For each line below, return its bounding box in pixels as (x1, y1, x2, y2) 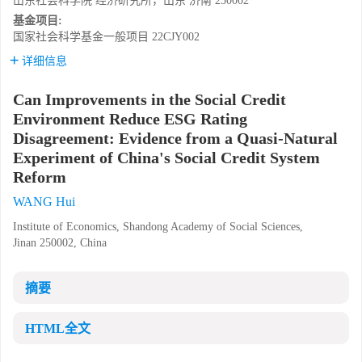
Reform (13, 168, 66, 186)
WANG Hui (13, 195, 75, 208)
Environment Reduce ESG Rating (13, 110, 247, 128)
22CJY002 (152, 31, 200, 43)
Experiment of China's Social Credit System (13, 149, 320, 166)
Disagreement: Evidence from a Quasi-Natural (13, 129, 338, 147)
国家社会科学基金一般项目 (13, 31, 149, 43)
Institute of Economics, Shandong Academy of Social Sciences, (13, 221, 303, 233)
